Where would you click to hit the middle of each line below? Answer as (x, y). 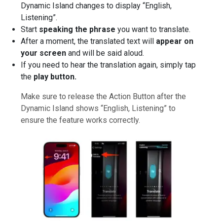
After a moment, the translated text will (89, 41)
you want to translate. (153, 29)
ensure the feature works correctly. (81, 120)
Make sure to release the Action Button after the (104, 96)
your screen (44, 53)
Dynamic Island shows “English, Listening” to (98, 108)
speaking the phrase (77, 29)
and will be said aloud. (105, 53)
